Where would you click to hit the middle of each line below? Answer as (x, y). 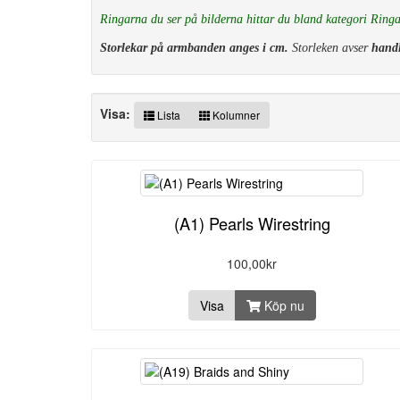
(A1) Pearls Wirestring (252, 223)
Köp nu (282, 305)
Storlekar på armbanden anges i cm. (194, 48)
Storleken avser (330, 48)
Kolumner (235, 115)
